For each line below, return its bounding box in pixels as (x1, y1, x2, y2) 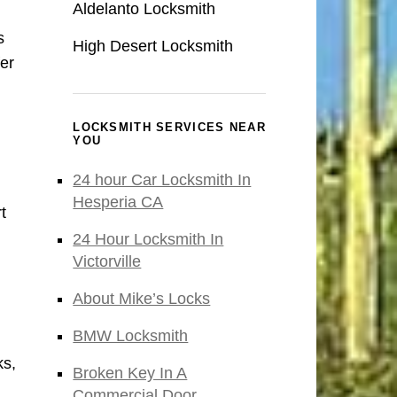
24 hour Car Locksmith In (73, 171, 252, 190)
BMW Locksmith (73, 327, 189, 346)
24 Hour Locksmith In (73, 230, 224, 249)
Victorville (73, 253, 142, 271)
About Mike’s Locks (73, 290, 211, 308)
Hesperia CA (73, 193, 164, 212)
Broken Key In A (73, 364, 188, 383)
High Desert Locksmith (73, 37, 234, 56)
